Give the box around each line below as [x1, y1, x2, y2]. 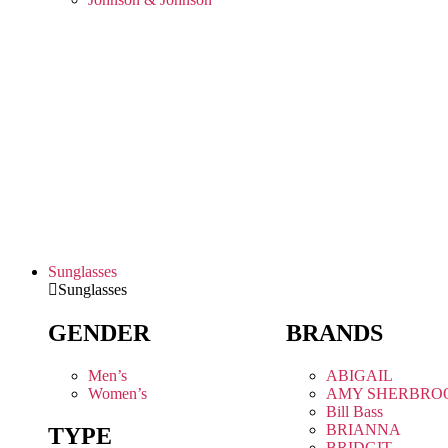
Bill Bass [325, 403, 383, 421]
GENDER [48, 320, 150, 347]
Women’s [88, 385, 147, 403]
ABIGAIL [325, 367, 393, 385]
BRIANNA [325, 421, 401, 439]
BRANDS [285, 320, 383, 347]
